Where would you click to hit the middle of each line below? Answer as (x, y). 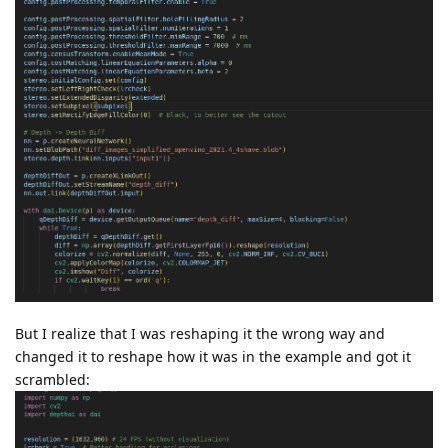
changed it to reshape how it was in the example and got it (213, 357)
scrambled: (52, 380)
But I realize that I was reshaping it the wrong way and (200, 334)
